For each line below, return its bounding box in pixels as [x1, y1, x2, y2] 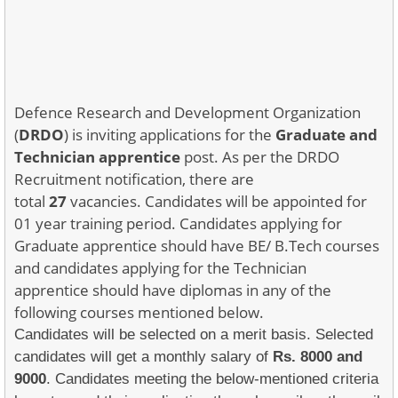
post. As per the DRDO [180, 147, 339, 167]
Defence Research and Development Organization [14, 102, 361, 123]
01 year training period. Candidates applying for [14, 213, 342, 234]
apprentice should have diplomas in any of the [14, 280, 331, 300]
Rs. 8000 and [273, 348, 362, 365]
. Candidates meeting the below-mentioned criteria [46, 370, 378, 387]
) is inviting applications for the [64, 124, 275, 145]
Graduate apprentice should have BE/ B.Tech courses [14, 235, 379, 256]
